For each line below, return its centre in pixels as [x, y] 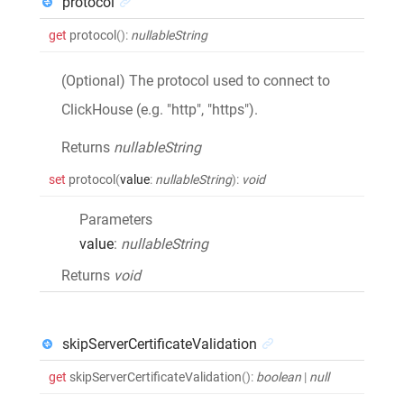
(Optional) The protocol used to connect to [196, 80]
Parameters [116, 219]
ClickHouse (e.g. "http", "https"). [160, 109]
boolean [279, 376]
